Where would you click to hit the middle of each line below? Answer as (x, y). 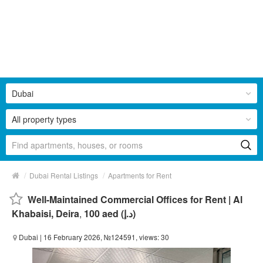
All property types (44, 119)
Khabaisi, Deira (45, 213)
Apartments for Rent (140, 175)
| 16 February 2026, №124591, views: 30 (104, 237)
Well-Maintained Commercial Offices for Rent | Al (135, 199)
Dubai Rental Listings (64, 175)
